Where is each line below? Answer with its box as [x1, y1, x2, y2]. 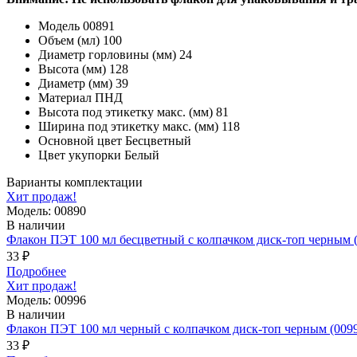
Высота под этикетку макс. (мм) [38, 104, 213, 119]
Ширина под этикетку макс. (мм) [38, 119, 218, 133]
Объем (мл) [38, 33, 100, 47]
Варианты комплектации [6, 175, 143, 189]
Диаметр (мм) [38, 76, 112, 90]
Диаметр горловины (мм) [38, 47, 176, 61]
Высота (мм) [38, 61, 106, 76]
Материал [38, 90, 92, 104]
